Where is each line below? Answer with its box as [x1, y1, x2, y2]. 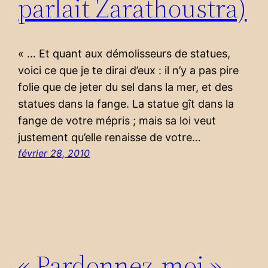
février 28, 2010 [18, 147, 90, 160]
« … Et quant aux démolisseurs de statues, [18, 47, 231, 60]
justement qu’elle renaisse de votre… [18, 131, 202, 144]
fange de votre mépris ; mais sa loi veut [18, 114, 217, 127]
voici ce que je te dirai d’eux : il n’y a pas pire [18, 64, 239, 77]
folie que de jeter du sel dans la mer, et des [18, 81, 233, 94]
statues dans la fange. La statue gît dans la [18, 98, 234, 111]
